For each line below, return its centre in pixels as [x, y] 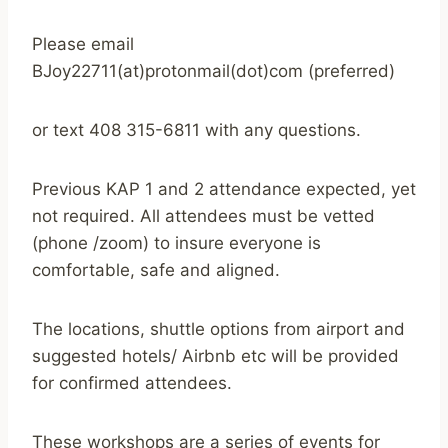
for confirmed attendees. [132, 382]
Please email [83, 43]
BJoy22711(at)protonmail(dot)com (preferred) [213, 70]
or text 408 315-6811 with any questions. [196, 129]
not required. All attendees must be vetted [203, 215]
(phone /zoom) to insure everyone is [176, 242]
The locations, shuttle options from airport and [218, 328]
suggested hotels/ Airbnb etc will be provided [215, 355]
